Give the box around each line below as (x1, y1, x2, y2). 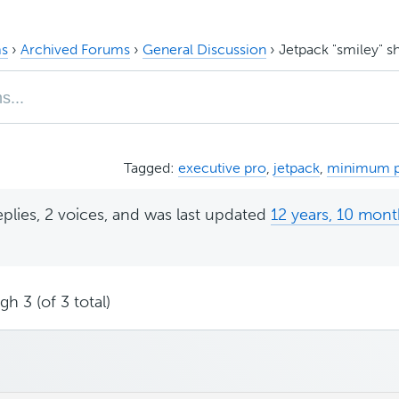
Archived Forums (20, 40, 130, 58)
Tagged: (124, 159, 178, 176)
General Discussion (142, 40, 266, 58)
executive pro (178, 159, 266, 176)
